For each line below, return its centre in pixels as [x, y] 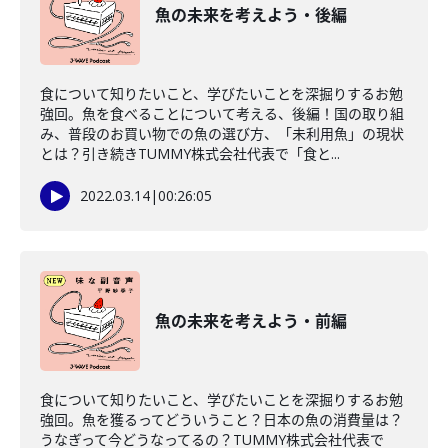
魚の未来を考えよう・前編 [251, 321]
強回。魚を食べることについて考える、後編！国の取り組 [222, 113]
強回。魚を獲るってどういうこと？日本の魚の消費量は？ [221, 419]
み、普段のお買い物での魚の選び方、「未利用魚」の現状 [222, 133]
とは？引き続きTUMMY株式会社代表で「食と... [190, 153]
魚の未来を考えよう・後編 [251, 15]
